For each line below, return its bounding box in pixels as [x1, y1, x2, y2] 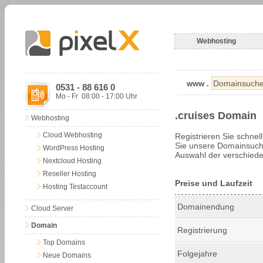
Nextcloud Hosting [43, 157, 102, 165]
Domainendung [175, 202, 234, 211]
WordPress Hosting [43, 144, 104, 152]
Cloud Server [31, 204, 73, 213]
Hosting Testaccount [43, 183, 107, 191]
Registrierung [175, 225, 227, 235]
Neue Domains [43, 251, 91, 259]
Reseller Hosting [43, 170, 96, 178]
